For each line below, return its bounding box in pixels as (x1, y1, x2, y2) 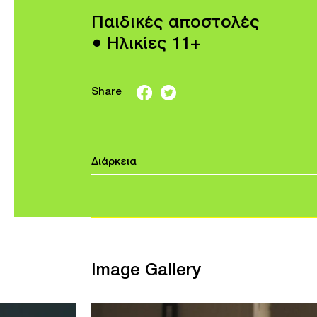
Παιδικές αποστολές (91, 15, 260, 31)
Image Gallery (91, 263, 201, 279)
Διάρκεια (91, 156, 137, 167)
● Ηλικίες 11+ (91, 36, 200, 52)
